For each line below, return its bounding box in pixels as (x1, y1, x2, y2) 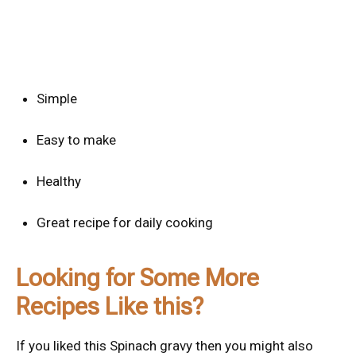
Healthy (36, 173, 81, 190)
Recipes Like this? (16, 292, 203, 321)
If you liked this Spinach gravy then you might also (16, 338, 313, 354)
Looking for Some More (16, 264, 259, 292)
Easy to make (36, 132, 116, 149)
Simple (36, 91, 77, 107)
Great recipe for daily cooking (36, 215, 213, 231)
